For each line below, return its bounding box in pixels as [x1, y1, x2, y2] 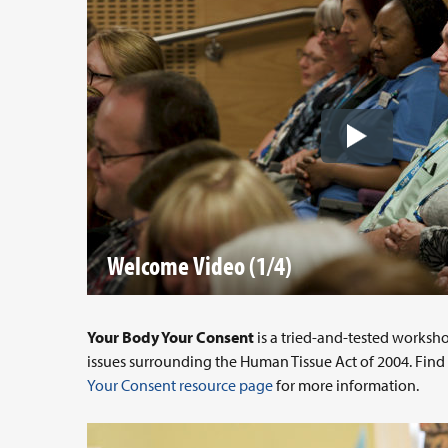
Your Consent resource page [87, 375, 273, 395]
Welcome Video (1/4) [107, 249, 292, 282]
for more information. [273, 375, 419, 395]
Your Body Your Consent [87, 327, 254, 347]
